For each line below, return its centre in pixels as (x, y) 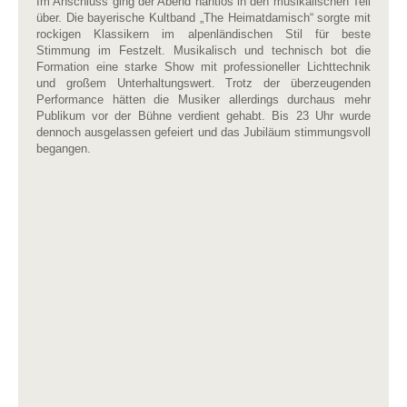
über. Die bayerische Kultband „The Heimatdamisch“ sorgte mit (203, 18)
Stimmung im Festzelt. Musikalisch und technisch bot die (203, 50)
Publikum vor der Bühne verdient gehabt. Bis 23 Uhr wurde (203, 116)
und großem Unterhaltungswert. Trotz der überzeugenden (203, 83)
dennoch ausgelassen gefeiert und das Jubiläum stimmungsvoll (203, 132)
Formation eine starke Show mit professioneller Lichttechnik (203, 67)
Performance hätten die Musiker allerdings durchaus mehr (203, 99)
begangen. (64, 149)
